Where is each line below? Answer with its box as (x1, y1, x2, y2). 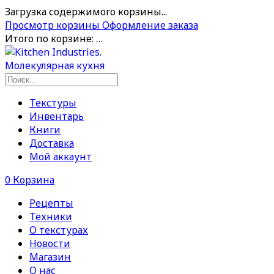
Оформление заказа (102, 18, 198, 32)
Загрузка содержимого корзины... (5, 5, 167, 18)
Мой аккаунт (29, 150, 92, 163)
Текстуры (29, 96, 76, 109)
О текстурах (29, 223, 88, 237)
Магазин (29, 250, 71, 264)
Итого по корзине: (5, 32, 96, 45)
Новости (29, 237, 70, 250)
